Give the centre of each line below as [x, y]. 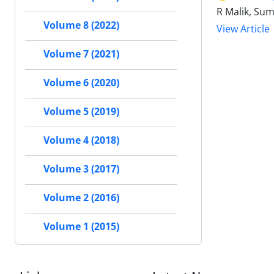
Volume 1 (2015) [81, 227]
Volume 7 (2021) [81, 54]
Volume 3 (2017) [81, 169]
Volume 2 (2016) [81, 198]
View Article [243, 29]
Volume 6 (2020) [81, 83]
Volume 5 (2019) [81, 112]
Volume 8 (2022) [81, 25]
